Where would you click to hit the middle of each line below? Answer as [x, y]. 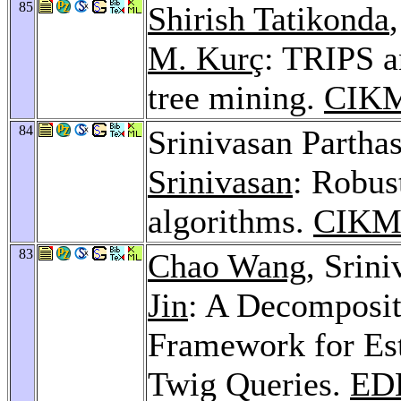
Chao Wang [227, 265]
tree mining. [236, 97]
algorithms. [230, 221]
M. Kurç [206, 58]
